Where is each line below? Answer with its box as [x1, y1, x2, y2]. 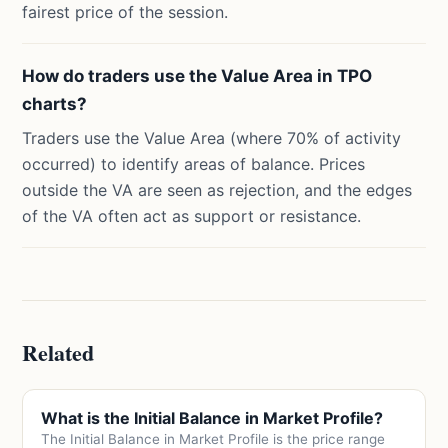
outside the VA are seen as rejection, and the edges [22, 180, 413, 200]
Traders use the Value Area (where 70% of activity [22, 128, 402, 148]
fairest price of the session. [22, 2, 229, 22]
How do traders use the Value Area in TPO [22, 66, 373, 86]
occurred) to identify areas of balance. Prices [22, 154, 366, 174]
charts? [22, 94, 88, 114]
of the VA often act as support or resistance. [22, 206, 362, 226]
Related [22, 336, 95, 369]
